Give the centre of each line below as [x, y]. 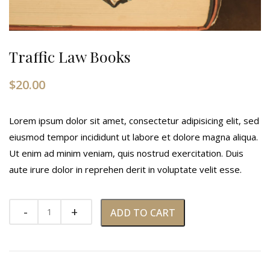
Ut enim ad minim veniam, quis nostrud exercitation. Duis [126, 153]
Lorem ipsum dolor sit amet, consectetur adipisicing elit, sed [134, 120]
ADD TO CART [143, 212]
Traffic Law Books [70, 56]
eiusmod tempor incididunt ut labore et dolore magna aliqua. [133, 137]
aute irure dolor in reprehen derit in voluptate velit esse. [125, 169]
